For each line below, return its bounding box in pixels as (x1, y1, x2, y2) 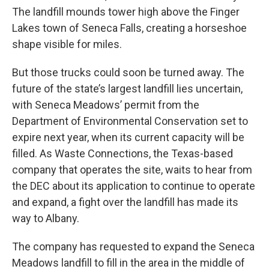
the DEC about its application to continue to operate (12, 180, 255, 192)
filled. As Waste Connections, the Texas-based (12, 147, 233, 160)
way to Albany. (12, 212, 79, 225)
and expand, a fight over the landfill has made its (12, 196, 238, 208)
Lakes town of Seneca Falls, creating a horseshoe (12, 22, 247, 34)
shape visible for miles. (12, 38, 122, 50)
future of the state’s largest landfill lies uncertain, (12, 82, 243, 95)
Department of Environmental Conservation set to (12, 115, 248, 127)
